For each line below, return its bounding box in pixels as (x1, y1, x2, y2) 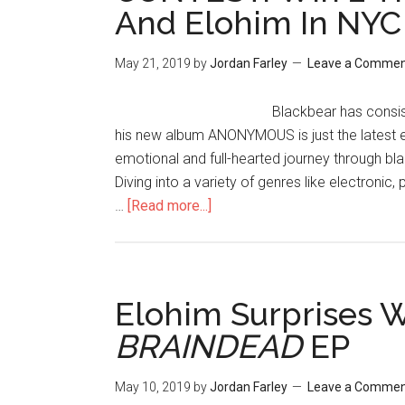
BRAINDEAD (115, 327, 302, 365)
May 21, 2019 (115, 56, 191, 71)
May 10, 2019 (115, 380, 191, 394)
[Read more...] (127, 197, 212, 214)
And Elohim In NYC (115, 4, 401, 42)
